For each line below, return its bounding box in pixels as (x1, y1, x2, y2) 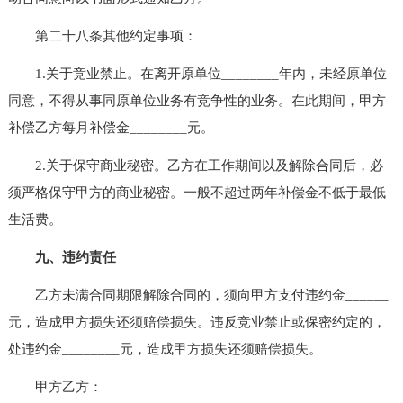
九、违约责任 (34, 249, 116, 264)
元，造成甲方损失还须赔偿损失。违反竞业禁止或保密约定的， (7, 314, 386, 329)
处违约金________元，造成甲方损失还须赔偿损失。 (7, 341, 322, 356)
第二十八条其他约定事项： (7, 28, 197, 43)
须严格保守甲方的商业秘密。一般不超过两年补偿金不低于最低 (7, 184, 386, 200)
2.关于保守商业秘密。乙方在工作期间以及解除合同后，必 (7, 157, 383, 173)
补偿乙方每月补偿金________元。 (7, 120, 214, 135)
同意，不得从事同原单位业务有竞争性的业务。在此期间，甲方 (7, 93, 386, 108)
